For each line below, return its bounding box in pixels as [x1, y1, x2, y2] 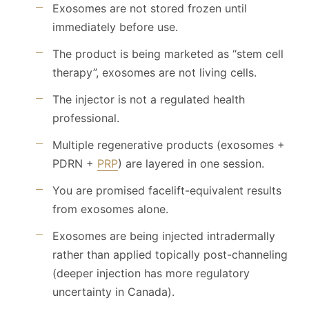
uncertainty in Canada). [52, 284, 175, 299]
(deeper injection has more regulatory [52, 266, 250, 280]
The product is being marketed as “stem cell [52, 46, 283, 61]
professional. [52, 110, 119, 125]
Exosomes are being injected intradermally [52, 228, 275, 243]
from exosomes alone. [52, 201, 168, 216]
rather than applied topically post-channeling [52, 247, 288, 261]
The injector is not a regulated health [52, 92, 245, 106]
